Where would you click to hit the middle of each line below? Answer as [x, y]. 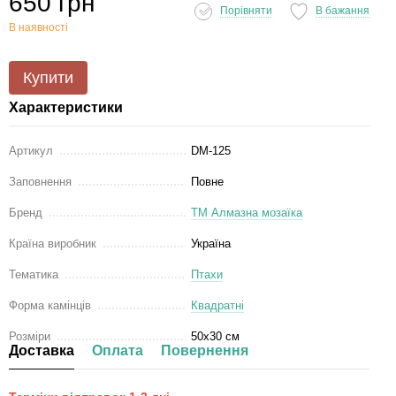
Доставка [42, 350]
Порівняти [246, 10]
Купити [48, 78]
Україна [211, 244]
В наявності [38, 27]
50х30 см [215, 336]
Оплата [118, 350]
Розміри [30, 336]
